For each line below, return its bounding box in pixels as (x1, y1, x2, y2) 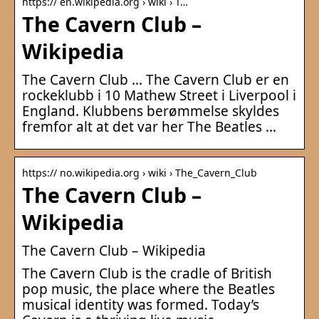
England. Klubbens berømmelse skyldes (22, 101, 279, 120)
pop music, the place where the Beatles (22, 279, 275, 298)
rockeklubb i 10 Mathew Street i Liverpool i (22, 85, 296, 105)
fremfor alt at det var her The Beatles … (22, 117, 276, 136)
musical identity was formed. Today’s (22, 295, 259, 314)
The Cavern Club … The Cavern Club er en (22, 70, 289, 89)
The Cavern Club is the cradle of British (22, 263, 272, 283)
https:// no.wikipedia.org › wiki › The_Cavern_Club (22, 165, 257, 179)
